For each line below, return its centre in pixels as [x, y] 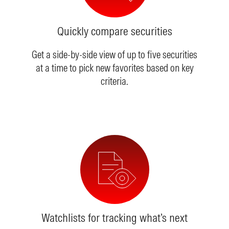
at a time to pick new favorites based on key [114, 68]
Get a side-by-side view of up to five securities [114, 54]
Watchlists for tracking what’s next [114, 217]
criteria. [114, 81]
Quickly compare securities [114, 31]
